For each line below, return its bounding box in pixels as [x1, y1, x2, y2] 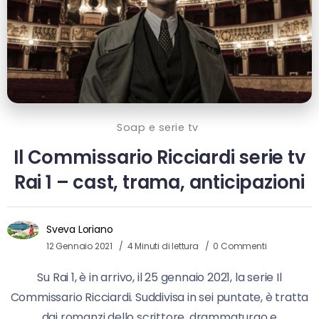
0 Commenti [213, 240, 267, 253]
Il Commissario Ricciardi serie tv [14, 145, 305, 171]
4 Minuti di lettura [127, 240, 201, 253]
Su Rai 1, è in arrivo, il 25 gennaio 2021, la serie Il [37, 269, 282, 286]
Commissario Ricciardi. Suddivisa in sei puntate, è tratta [10, 289, 309, 306]
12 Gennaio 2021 [46, 240, 113, 253]
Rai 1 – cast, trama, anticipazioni [14, 169, 305, 196]
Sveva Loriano [46, 222, 113, 237]
